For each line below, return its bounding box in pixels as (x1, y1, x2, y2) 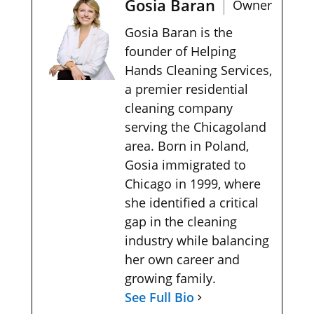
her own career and (124, 250, 240, 268)
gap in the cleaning (124, 212, 237, 230)
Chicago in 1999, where (124, 175, 261, 192)
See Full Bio (124, 288, 194, 306)
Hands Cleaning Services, (124, 61, 272, 78)
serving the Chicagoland (124, 118, 266, 135)
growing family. (124, 269, 216, 287)
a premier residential (124, 80, 248, 97)
